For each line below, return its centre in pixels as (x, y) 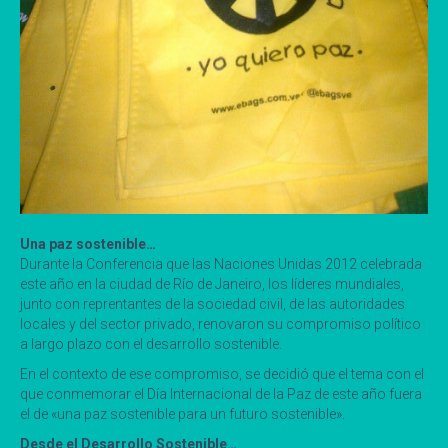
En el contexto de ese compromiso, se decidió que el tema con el (222, 373)
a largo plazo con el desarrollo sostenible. (151, 343)
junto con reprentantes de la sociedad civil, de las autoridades (212, 303)
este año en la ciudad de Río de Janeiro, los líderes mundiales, (212, 283)
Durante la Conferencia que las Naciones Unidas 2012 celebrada (221, 263)
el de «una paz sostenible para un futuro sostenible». (182, 413)
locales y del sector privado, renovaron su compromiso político (220, 323)
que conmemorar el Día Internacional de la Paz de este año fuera (221, 393)
